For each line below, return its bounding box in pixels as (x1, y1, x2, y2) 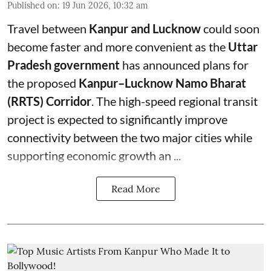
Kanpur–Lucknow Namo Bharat (79, 75, 246, 90)
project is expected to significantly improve (7, 111, 227, 126)
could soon (201, 21, 260, 36)
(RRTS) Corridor (7, 93, 91, 108)
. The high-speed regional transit (91, 93, 258, 108)
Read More (111, 182, 160, 195)
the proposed (7, 75, 79, 90)
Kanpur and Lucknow (89, 21, 201, 36)
